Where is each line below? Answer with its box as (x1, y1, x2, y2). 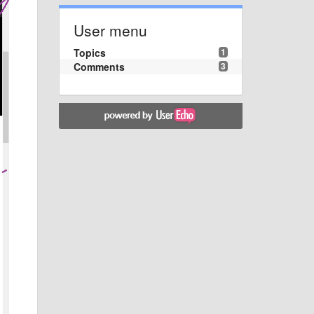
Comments (73, 59, 125, 74)
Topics (73, 45, 106, 60)
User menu (73, 19, 147, 41)
